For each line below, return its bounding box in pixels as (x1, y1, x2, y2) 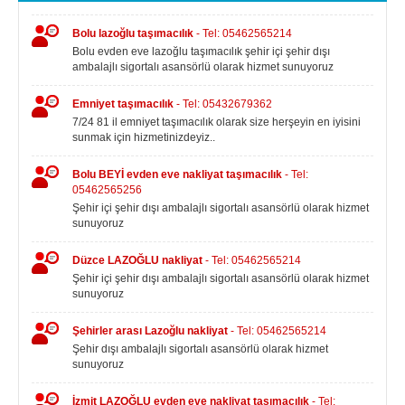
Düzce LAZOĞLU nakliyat (72, 254, 205, 267)
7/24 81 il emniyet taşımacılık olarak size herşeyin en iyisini (72, 116, 361, 128)
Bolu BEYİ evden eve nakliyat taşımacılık (72, 168, 285, 181)
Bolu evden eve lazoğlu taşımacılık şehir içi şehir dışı (72, 45, 330, 58)
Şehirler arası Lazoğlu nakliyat (72, 325, 231, 337)
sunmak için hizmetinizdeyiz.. (72, 131, 215, 144)
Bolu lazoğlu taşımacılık (72, 27, 196, 40)
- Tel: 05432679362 (176, 98, 272, 110)
